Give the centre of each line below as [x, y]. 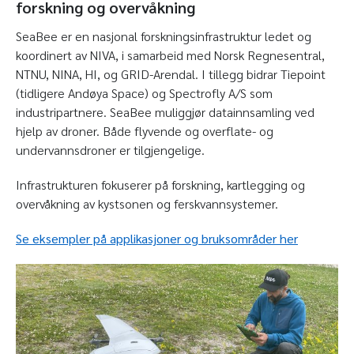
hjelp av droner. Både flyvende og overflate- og [145, 131]
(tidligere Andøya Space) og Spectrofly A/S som [144, 93]
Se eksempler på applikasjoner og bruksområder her [157, 239]
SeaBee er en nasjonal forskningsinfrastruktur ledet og [164, 36]
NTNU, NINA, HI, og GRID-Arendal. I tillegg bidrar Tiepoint [171, 74]
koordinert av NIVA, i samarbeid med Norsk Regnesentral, [170, 55]
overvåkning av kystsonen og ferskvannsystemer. [147, 204]
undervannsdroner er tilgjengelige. [110, 150]
